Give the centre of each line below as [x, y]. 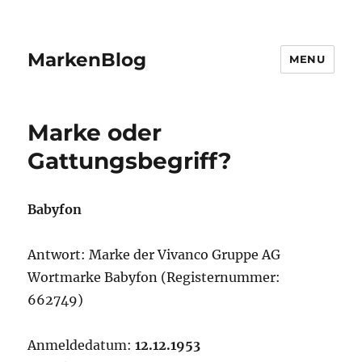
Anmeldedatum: [82, 345]
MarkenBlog [87, 59]
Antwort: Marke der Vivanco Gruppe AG [154, 255]
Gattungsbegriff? [130, 161]
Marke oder [95, 133]
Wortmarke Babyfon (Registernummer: [154, 277]
